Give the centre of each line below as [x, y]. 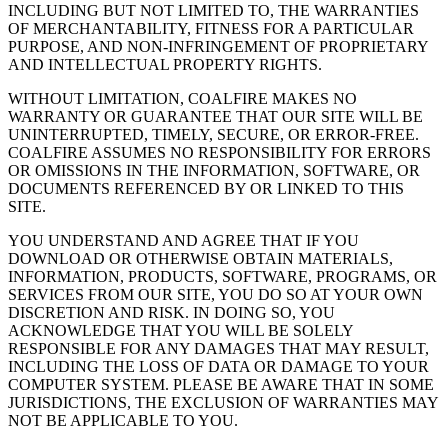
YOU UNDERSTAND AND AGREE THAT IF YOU [183, 241]
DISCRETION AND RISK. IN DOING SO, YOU [171, 313]
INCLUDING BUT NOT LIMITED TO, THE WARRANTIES [213, 11]
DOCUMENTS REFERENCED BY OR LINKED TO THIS [206, 189]
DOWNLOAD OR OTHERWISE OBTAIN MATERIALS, [200, 259]
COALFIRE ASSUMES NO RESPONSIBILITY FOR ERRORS [219, 153]
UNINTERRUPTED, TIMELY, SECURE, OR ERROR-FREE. [213, 135]
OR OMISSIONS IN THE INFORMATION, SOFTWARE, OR [214, 171]
